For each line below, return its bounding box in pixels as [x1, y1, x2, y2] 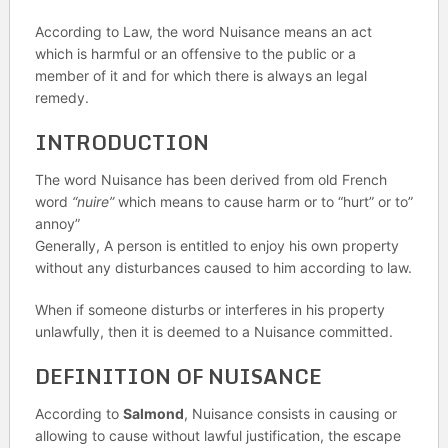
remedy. [34, 89, 89, 106]
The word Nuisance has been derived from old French [34, 171, 387, 188]
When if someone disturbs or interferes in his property [34, 301, 385, 318]
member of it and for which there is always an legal [34, 67, 367, 84]
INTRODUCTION [34, 126, 249, 159]
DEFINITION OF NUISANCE [34, 360, 322, 393]
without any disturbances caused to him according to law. [34, 259, 412, 276]
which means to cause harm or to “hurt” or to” [113, 193, 413, 210]
